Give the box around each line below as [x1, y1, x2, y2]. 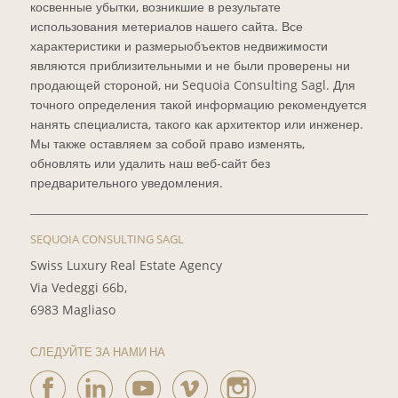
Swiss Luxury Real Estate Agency [29, 256, 222, 274]
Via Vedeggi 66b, [29, 278, 127, 296]
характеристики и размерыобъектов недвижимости [29, 37, 328, 55]
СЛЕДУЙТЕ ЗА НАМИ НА [29, 343, 165, 360]
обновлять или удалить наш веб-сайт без [29, 155, 270, 172]
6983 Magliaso [29, 300, 115, 318]
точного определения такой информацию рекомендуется [29, 96, 367, 114]
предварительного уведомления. [29, 174, 223, 192]
